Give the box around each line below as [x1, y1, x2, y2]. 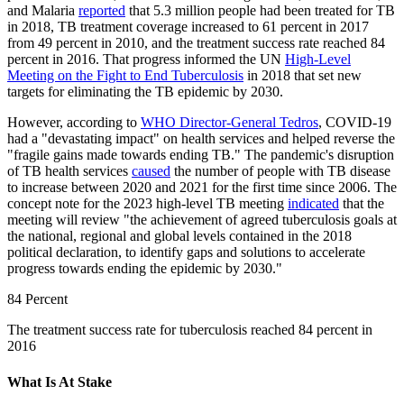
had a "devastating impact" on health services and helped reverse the [7, 131, 395, 147]
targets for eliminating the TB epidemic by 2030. [7, 84, 287, 100]
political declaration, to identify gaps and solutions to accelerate [7, 244, 365, 261]
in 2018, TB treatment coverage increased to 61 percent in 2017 [7, 19, 369, 35]
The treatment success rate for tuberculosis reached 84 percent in [7, 322, 372, 338]
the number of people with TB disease [170, 163, 390, 179]
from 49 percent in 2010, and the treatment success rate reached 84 [7, 35, 385, 51]
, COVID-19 [318, 115, 391, 131]
